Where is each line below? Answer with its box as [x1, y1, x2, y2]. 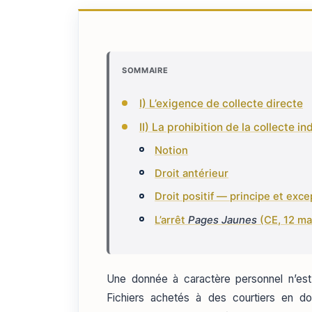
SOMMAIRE [122, 65, 169, 75]
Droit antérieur [155, 166, 229, 180]
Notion [155, 143, 189, 157]
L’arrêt [155, 213, 189, 226]
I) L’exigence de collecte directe [139, 96, 303, 110]
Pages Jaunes [188, 213, 258, 226]
